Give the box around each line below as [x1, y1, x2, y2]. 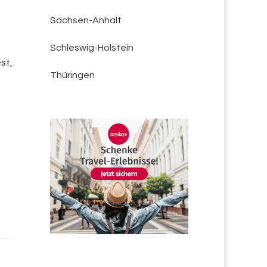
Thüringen [49, 70, 95, 80]
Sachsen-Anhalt [49, 15, 122, 25]
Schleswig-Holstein [49, 43, 133, 52]
